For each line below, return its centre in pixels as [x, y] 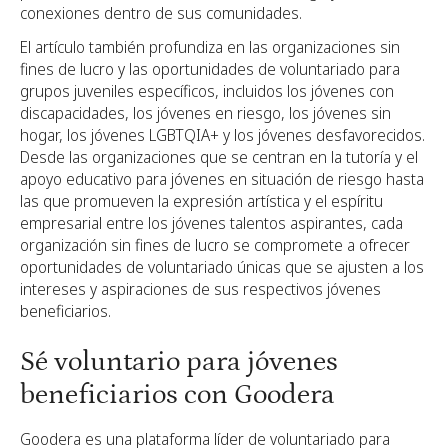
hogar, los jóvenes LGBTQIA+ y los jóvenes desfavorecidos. [222, 135]
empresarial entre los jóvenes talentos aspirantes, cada [211, 223]
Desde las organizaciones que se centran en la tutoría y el [219, 157]
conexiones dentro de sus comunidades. [161, 13]
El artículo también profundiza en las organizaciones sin [210, 47]
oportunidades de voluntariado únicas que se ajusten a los [222, 267]
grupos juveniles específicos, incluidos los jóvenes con [207, 91]
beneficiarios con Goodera [177, 395]
